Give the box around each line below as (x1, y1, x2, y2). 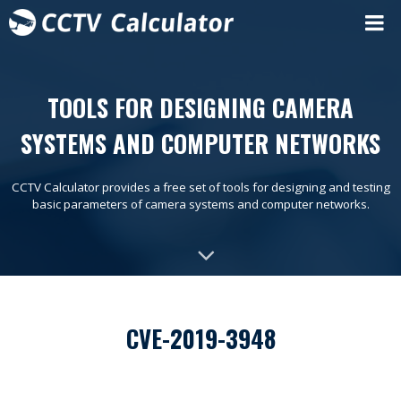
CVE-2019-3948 (125, 320, 276, 356)
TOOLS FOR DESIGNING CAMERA (47, 90, 354, 125)
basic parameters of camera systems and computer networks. (31, 196, 370, 212)
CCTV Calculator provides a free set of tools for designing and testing (11, 179, 390, 195)
